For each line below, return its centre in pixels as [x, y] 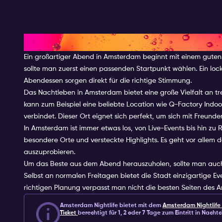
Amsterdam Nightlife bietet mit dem [111, 205]
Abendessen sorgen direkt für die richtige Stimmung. [108, 81]
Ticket [69, 213]
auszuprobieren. [50, 152]
